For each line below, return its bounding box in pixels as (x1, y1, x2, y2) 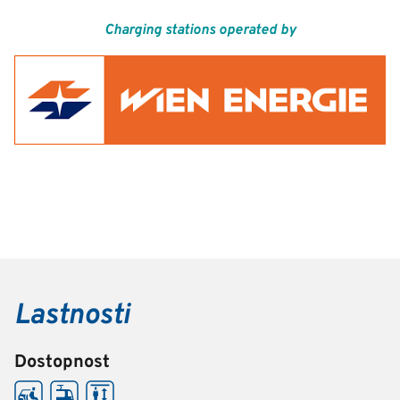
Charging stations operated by (104, 21, 296, 39)
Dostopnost (14, 351, 110, 375)
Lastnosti (14, 298, 129, 335)
